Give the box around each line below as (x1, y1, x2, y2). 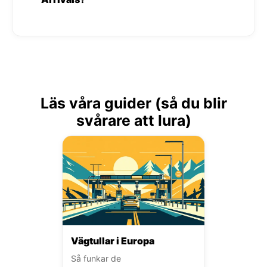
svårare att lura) (76, 111, 191, 129)
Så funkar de (71, 253, 121, 263)
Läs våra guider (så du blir (40, 94, 227, 112)
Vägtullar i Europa (71, 234, 154, 247)
